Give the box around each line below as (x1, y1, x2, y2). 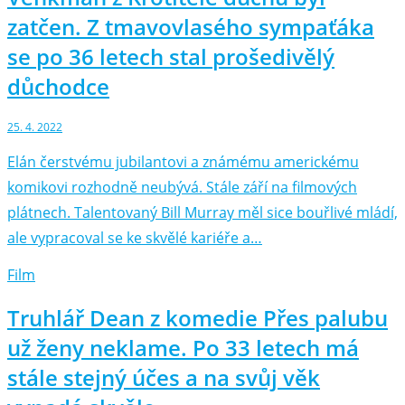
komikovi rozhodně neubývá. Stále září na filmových (7, 177, 357, 198)
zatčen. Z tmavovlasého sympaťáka (7, 12, 374, 42)
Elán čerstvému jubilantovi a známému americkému (7, 152, 359, 173)
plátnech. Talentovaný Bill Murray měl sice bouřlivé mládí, (7, 202, 398, 223)
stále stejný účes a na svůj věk (7, 363, 320, 393)
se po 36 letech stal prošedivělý (7, 42, 334, 72)
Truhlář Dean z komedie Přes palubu (7, 303, 388, 334)
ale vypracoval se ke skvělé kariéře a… (7, 228, 262, 249)
